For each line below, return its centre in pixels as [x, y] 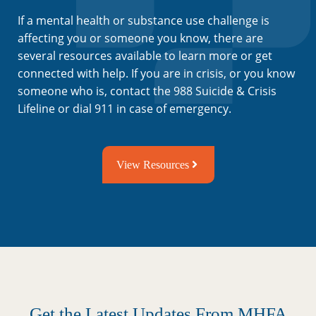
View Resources [152, 164]
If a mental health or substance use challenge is [144, 20]
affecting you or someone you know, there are [140, 38]
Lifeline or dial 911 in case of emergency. [124, 108]
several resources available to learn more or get [145, 55]
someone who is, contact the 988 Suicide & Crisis [147, 91]
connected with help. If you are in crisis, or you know [156, 73]
